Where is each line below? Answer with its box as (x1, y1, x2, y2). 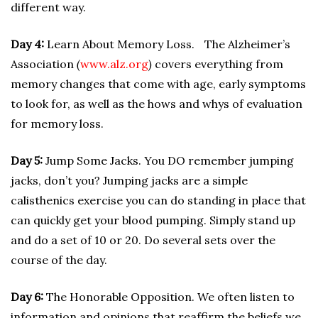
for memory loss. (11, 116, 104, 131)
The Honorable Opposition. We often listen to (46, 290, 295, 304)
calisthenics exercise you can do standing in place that (11, 193, 306, 207)
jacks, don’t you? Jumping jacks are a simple (11, 173, 248, 187)
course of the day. (11, 253, 107, 267)
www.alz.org (80, 57, 148, 71)
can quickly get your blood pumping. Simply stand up (11, 213, 295, 227)
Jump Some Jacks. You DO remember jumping (43, 153, 294, 168)
